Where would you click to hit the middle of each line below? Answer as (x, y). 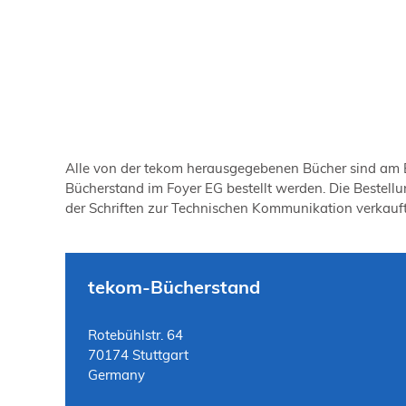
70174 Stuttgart (138, 354)
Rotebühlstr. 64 (135, 334)
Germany (116, 374)
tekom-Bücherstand (174, 286)
